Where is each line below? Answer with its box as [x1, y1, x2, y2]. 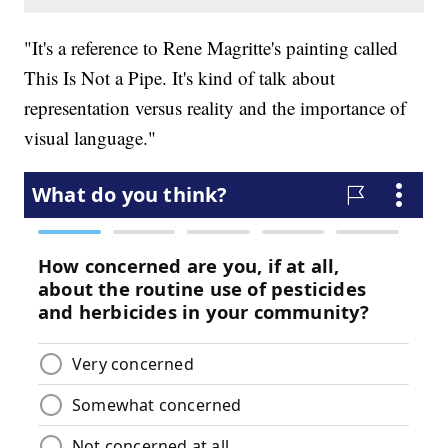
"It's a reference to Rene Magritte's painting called [24, 35, 399, 61]
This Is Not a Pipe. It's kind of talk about [24, 65, 336, 91]
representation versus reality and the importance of [24, 95, 407, 121]
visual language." [24, 125, 157, 151]
